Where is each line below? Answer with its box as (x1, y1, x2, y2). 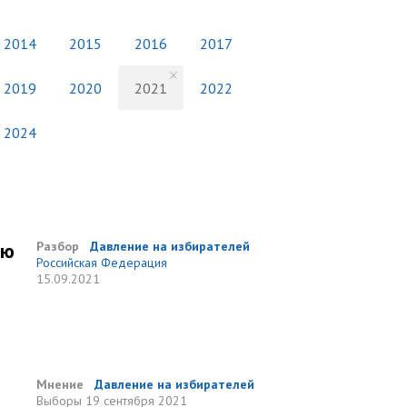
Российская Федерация (36, 254, 168, 271)
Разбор (36, 238, 80, 254)
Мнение (36, 376, 84, 392)
